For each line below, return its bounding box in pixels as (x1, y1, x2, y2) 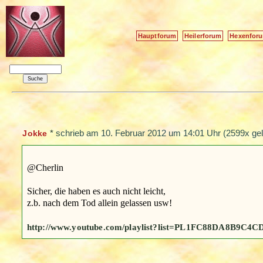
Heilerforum (184, 32, 222, 39)
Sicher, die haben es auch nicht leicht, (26, 185, 166, 197)
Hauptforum (138, 32, 177, 39)
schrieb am (55, 128, 101, 139)
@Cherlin (26, 161, 63, 173)
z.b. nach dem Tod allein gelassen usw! (26, 197, 172, 208)
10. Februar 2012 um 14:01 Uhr (100, 128, 221, 139)
